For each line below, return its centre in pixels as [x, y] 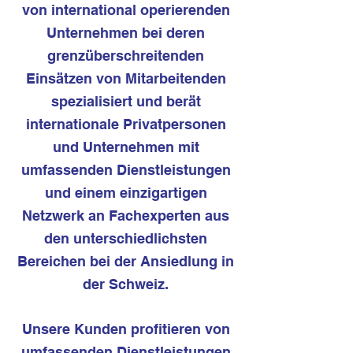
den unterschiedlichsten [126, 238]
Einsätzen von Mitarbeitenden [126, 78]
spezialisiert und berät [126, 101]
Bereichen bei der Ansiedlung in [126, 261]
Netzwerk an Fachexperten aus [126, 216]
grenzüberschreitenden [126, 56]
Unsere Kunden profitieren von [126, 329]
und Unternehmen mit [126, 147]
